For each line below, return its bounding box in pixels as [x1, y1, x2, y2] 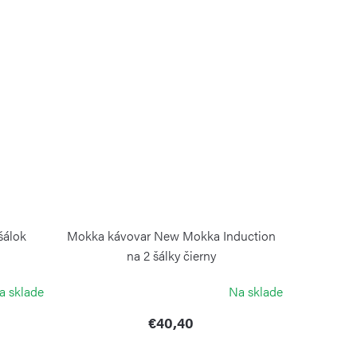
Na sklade [228, 281, 283, 300]
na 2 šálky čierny [126, 245, 216, 265]
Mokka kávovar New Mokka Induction [66, 226, 276, 245]
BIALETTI [151, 269, 192, 284]
